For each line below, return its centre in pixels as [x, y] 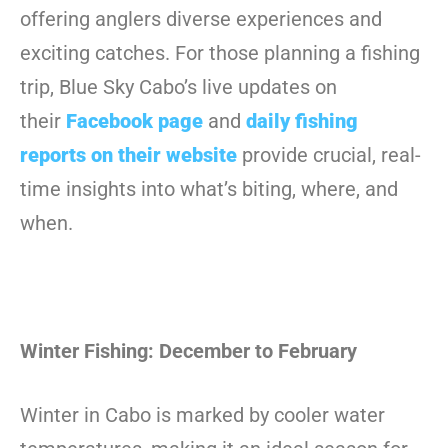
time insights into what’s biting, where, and [209, 188]
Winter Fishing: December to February [188, 350]
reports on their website [128, 154]
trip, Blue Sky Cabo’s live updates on [178, 86]
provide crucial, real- [329, 154]
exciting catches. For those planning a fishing [220, 52]
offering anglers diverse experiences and [201, 18]
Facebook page [134, 120]
